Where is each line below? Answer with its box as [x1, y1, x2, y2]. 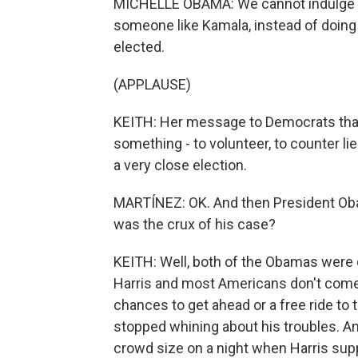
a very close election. [113, 157, 247, 173]
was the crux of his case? [113, 216, 276, 233]
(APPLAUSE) [113, 76, 191, 93]
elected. [113, 38, 165, 55]
